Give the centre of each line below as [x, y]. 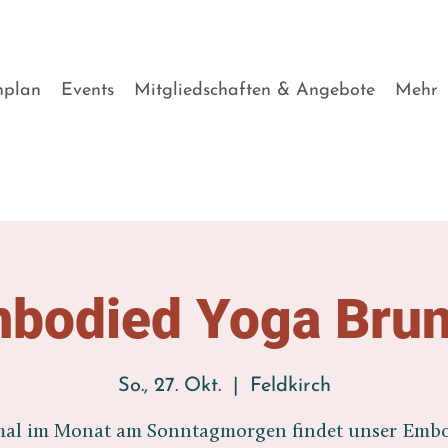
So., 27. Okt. [169, 386]
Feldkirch [290, 386]
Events [87, 90]
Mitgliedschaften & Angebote [254, 90]
